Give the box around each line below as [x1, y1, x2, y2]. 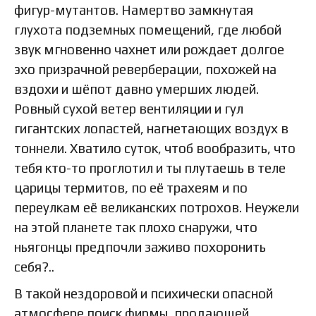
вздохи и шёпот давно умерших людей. [14, 80, 259, 97]
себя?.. [14, 258, 54, 274]
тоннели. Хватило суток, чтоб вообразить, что [14, 140, 296, 156]
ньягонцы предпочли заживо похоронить [14, 238, 266, 255]
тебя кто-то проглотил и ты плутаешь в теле [14, 159, 286, 176]
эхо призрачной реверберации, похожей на [14, 61, 276, 77]
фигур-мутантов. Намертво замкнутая [14, 1, 253, 18]
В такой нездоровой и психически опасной [14, 285, 273, 301]
